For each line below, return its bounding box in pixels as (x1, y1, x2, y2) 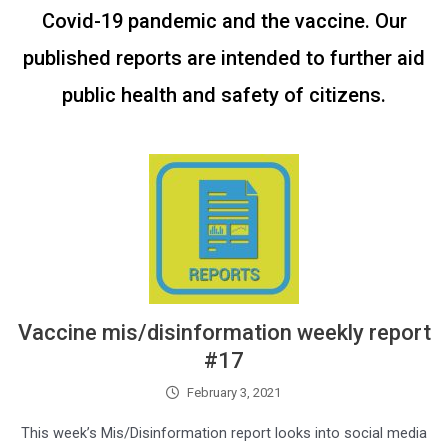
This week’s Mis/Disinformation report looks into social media (21, 424, 427, 443)
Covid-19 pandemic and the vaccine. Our (41, 9, 407, 34)
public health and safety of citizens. (62, 83, 386, 108)
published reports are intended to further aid (23, 46, 425, 71)
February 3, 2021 (186, 385, 281, 401)
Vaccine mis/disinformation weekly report (17, 320, 431, 346)
